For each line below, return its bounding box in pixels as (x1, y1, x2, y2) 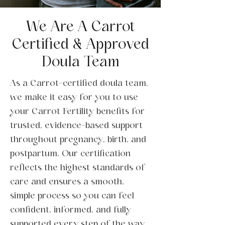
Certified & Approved (12, 38, 149, 51)
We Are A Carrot (26, 20, 135, 33)
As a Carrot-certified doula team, (10, 79, 148, 87)
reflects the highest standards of (10, 163, 145, 171)
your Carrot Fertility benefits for (10, 107, 145, 115)
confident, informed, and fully (10, 205, 131, 213)
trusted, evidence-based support (10, 121, 143, 129)
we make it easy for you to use (10, 93, 138, 101)
